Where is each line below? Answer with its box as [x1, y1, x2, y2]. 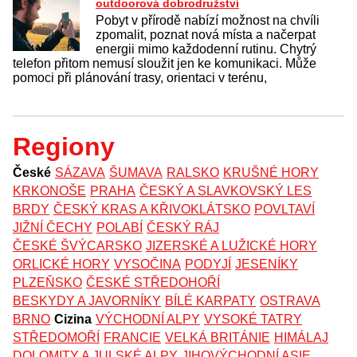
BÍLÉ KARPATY [165, 294, 256, 308]
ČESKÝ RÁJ [147, 221, 219, 235]
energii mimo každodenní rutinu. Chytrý [96, 42, 316, 57]
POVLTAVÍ [254, 202, 315, 217]
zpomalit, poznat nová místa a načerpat [96, 28, 316, 42]
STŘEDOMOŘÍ [13, 331, 100, 345]
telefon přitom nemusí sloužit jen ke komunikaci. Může [13, 57, 316, 71]
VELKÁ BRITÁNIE [165, 331, 270, 345]
